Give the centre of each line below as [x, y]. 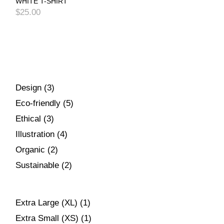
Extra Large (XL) [47, 203]
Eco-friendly [38, 103]
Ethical [28, 119]
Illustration [35, 134]
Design [29, 88]
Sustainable [37, 165]
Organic [30, 150]
